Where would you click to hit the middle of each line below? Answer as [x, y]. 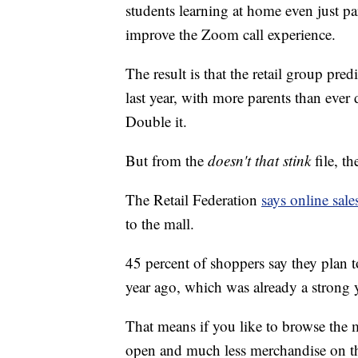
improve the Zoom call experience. [231, 34]
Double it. [156, 121]
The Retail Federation [193, 199]
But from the [167, 160]
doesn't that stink [259, 160]
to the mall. [160, 223]
